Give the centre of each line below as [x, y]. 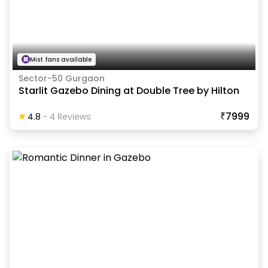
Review [70, 116]
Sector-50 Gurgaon [61, 78]
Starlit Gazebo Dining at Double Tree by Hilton [129, 90]
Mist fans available [60, 59]
